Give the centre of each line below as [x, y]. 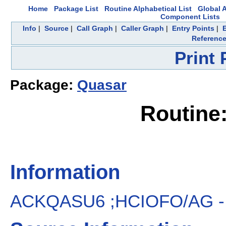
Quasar [102, 85]
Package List [76, 9]
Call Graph [95, 28]
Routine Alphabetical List [148, 9]
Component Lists [190, 17]
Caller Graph [143, 28]
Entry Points [193, 28]
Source [56, 28]
